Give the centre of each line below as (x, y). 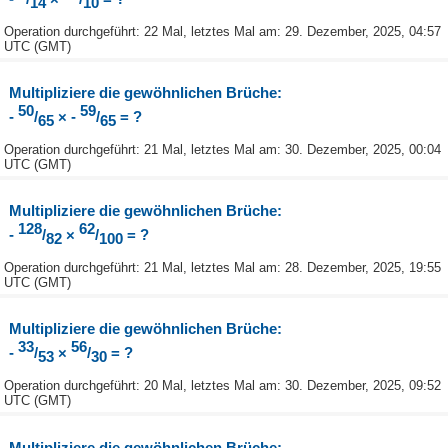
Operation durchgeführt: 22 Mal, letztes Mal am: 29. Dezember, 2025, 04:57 (222, 31)
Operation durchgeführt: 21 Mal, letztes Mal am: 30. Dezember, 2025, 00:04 (222, 149)
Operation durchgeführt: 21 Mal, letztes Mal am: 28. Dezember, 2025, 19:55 (222, 268)
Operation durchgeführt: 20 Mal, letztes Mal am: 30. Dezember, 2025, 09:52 (222, 386)
